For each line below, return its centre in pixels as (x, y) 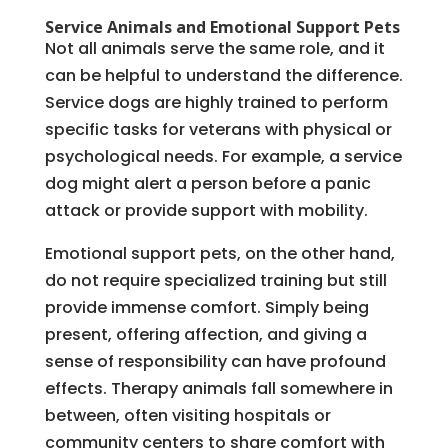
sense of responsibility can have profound (215, 361)
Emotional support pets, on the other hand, (219, 253)
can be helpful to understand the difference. (223, 75)
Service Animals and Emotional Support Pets (222, 26)
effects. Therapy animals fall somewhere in (218, 388)
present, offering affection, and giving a (205, 334)
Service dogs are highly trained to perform (216, 102)
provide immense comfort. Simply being (206, 307)
